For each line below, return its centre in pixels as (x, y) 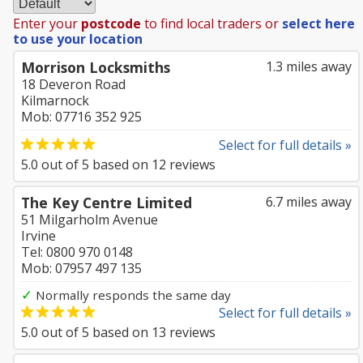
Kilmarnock (55, 100)
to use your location (78, 39)
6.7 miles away (309, 202)
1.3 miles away (309, 66)
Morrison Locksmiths (96, 67)
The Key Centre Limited (107, 203)
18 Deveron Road (73, 84)
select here (318, 23)
